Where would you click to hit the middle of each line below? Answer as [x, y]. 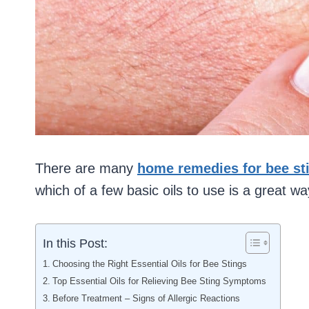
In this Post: [75, 243]
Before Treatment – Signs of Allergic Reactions [146, 298]
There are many [86, 168]
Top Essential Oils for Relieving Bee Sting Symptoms [159, 281]
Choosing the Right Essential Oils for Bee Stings [149, 264]
